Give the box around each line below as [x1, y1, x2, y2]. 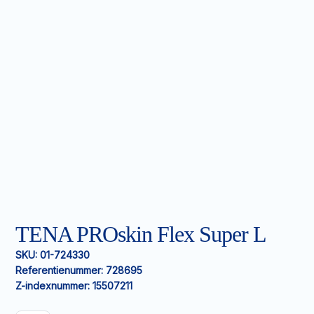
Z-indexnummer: [15, 280, 90, 292]
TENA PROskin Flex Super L [15, 221, 266, 247]
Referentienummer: [15, 264, 103, 276]
